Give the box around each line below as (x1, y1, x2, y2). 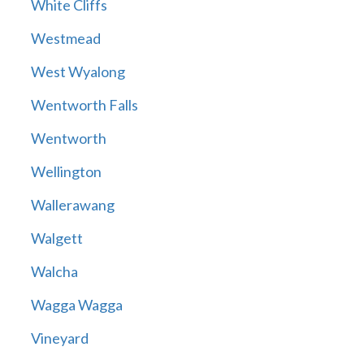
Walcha (30, 262, 78, 281)
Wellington (30, 162, 102, 181)
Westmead (30, 29, 101, 48)
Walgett (30, 229, 83, 248)
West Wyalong (30, 63, 125, 81)
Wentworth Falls (30, 96, 138, 115)
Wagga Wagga (30, 296, 123, 314)
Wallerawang (30, 196, 115, 214)
